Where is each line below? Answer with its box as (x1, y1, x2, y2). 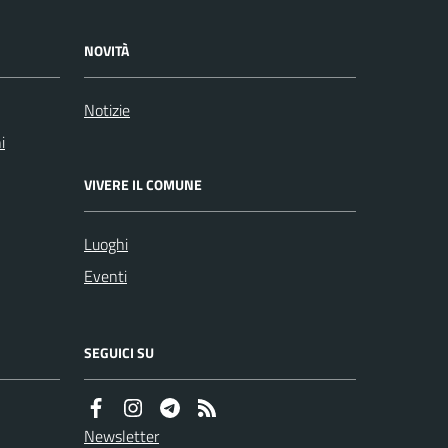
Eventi (84, 264, 127, 288)
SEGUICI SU (84, 342, 154, 363)
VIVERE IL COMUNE (84, 174, 202, 195)
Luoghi (84, 232, 128, 256)
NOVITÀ (84, 40, 129, 61)
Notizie (84, 98, 130, 122)
